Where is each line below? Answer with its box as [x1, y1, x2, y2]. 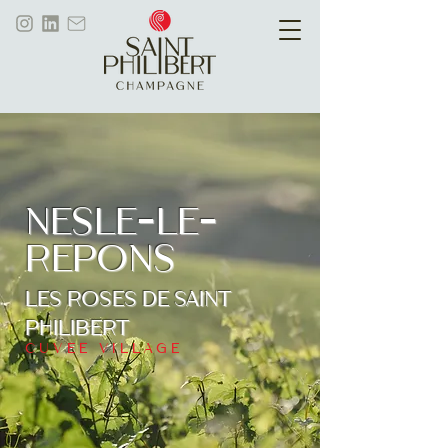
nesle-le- [25, 206, 218, 244]
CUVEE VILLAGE [25, 342, 184, 357]
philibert [25, 319, 129, 341]
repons [25, 243, 176, 281]
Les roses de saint [25, 290, 231, 312]
